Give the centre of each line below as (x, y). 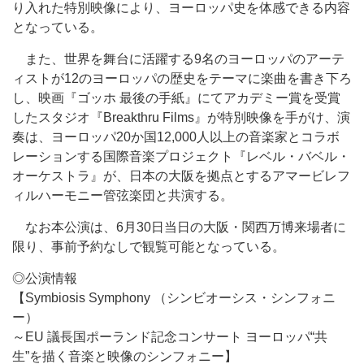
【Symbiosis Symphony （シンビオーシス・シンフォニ (174, 298)
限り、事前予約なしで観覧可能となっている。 (149, 247)
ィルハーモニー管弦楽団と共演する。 (123, 195)
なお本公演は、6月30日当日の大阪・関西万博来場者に (179, 227)
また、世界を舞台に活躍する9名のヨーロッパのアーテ (178, 59)
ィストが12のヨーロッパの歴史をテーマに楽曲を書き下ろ (182, 78)
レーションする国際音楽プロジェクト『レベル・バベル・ (181, 156)
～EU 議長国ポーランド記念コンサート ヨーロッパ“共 (170, 337)
